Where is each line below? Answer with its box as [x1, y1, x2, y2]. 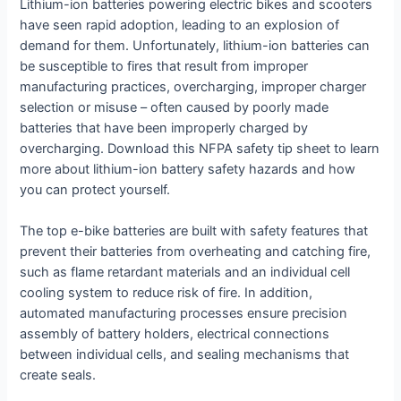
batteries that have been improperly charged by [20, 119, 309, 136]
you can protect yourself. [20, 181, 171, 198]
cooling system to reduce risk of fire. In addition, [20, 285, 313, 302]
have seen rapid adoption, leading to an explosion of [20, 16, 340, 33]
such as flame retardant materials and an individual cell [20, 264, 351, 281]
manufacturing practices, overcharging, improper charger [20, 78, 367, 95]
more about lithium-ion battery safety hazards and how [20, 160, 356, 177]
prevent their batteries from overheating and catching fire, [20, 243, 371, 260]
